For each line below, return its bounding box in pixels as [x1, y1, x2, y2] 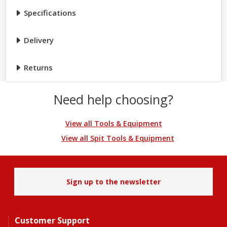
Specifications [22, 8, 76, 18]
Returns [22, 62, 53, 73]
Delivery [22, 35, 54, 46]
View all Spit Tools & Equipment [61, 133, 174, 143]
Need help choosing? [54, 91, 173, 108]
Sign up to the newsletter [66, 177, 161, 187]
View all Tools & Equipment [65, 119, 162, 129]
